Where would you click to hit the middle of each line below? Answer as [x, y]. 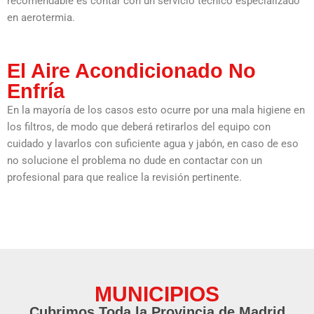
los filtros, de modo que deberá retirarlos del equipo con [139, 127]
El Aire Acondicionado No [131, 70]
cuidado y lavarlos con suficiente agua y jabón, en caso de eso [153, 143]
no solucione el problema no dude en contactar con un [135, 160]
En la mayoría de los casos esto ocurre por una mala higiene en [156, 110]
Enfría [36, 91]
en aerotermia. [42, 17]
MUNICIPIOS [157, 294]
